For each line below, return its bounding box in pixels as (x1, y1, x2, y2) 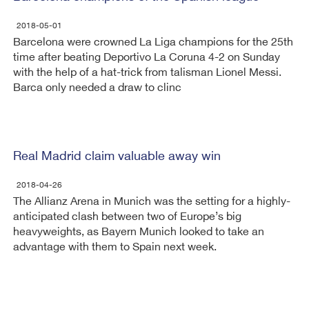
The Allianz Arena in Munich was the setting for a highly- (13, 196, 290, 209)
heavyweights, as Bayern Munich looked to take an (13, 226, 264, 239)
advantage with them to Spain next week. (13, 241, 217, 255)
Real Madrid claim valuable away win (13, 150, 221, 165)
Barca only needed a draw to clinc (13, 82, 181, 95)
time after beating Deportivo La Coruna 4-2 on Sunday (13, 52, 280, 65)
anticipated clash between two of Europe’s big (13, 211, 241, 224)
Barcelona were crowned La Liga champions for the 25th (13, 37, 293, 50)
